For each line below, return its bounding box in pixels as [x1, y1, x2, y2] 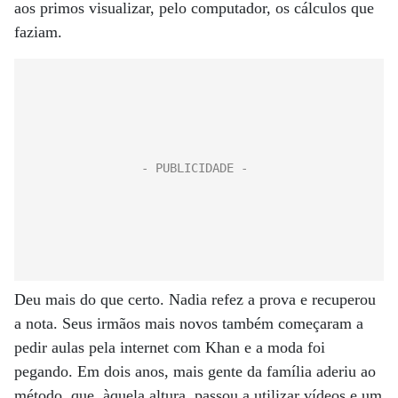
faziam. [14, 23, 62, 41]
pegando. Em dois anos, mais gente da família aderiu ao [14, 362, 376, 380]
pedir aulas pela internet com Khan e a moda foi [14, 338, 325, 356]
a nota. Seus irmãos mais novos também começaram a [14, 314, 363, 332]
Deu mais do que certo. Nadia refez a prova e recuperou [14, 291, 376, 308]
